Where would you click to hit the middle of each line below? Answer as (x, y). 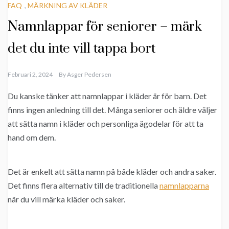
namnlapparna (184, 186)
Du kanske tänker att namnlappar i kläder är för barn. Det (107, 96)
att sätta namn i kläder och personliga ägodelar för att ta (106, 124)
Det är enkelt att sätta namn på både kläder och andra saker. (112, 172)
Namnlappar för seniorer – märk (105, 27)
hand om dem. (32, 138)
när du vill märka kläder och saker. (66, 199)
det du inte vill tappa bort (82, 49)
